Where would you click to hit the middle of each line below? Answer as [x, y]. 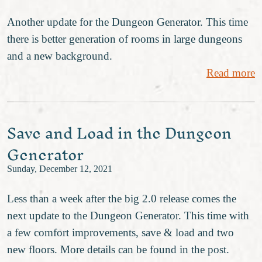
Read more [231, 73]
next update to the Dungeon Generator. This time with [128, 215]
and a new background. [60, 56]
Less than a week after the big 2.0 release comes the [122, 198]
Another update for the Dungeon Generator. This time [127, 22]
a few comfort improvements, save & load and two [120, 232]
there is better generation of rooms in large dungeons [125, 39]
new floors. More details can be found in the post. [118, 249]
